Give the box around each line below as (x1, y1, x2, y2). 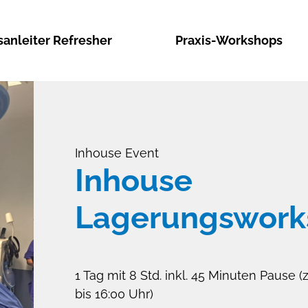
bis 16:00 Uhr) (74, 287, 153, 302)
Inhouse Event (74, 146, 159, 161)
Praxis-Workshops (175, 33, 283, 47)
